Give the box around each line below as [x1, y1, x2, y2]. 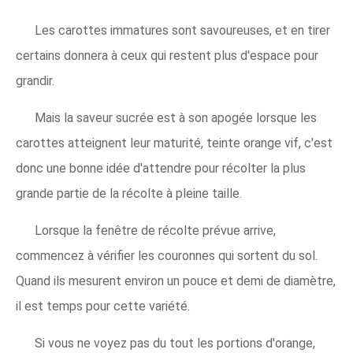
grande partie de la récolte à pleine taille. [16, 186, 242, 202]
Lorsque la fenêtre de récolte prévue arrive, [35, 223, 276, 239]
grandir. [16, 73, 54, 89]
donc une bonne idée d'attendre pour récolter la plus [16, 161, 306, 176]
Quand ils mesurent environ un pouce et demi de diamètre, [16, 273, 336, 289]
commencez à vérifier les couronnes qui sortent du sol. [16, 248, 318, 264]
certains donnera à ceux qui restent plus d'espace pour [16, 48, 318, 64]
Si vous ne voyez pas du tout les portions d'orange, [35, 336, 315, 351]
